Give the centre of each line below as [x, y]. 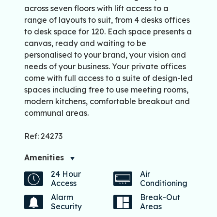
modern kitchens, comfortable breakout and [107, 101]
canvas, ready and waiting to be [85, 43]
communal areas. [56, 113]
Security [66, 207]
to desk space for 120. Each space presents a [108, 32]
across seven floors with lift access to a [96, 8]
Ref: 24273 [43, 136]
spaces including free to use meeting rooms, [106, 90]
